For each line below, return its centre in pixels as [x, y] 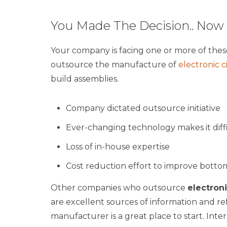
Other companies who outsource [119, 187]
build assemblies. [84, 79]
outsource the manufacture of [114, 64]
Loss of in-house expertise [118, 146]
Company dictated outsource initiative [143, 108]
